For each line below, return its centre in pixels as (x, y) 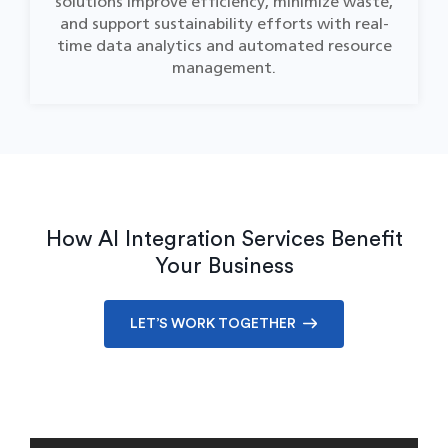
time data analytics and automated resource (224, 45)
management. (224, 67)
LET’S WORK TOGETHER (213, 324)
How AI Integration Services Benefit (224, 239)
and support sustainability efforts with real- (224, 23)
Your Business (224, 266)
